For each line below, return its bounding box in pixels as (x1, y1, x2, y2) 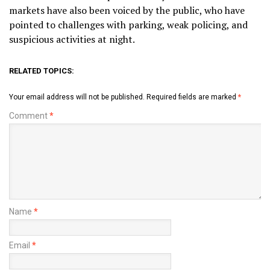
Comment (9, 111, 49, 121)
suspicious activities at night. (9, 33, 135, 46)
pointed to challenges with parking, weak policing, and (9, 18, 248, 32)
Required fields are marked (146, 93, 238, 102)
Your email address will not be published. (9, 93, 145, 102)
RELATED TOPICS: (9, 66, 74, 76)
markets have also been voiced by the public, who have (9, 4, 245, 17)
